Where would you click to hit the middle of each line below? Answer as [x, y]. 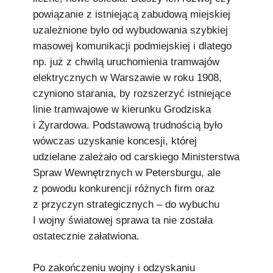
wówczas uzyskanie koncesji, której [115, 141]
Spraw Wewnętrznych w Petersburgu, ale [127, 173]
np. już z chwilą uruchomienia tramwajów [126, 62]
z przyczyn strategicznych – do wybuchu [126, 204]
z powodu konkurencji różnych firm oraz [124, 189]
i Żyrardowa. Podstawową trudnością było [128, 125]
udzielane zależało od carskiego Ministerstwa [136, 157]
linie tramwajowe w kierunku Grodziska [122, 109]
